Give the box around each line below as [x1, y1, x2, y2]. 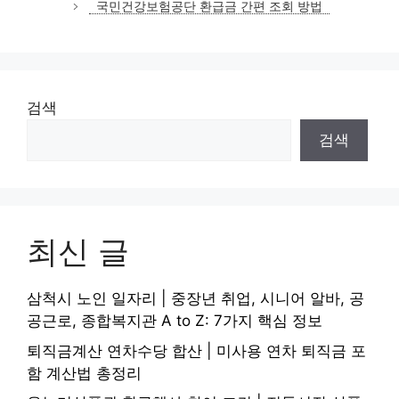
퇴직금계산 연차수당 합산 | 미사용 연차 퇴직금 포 [27, 341, 366, 360]
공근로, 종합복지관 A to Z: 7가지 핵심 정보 [27, 312, 322, 330]
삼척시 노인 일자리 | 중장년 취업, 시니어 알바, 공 [27, 289, 364, 308]
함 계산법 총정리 [27, 363, 142, 382]
